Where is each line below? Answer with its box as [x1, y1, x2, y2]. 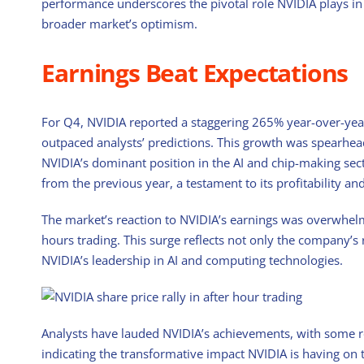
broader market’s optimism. [41, 15, 198, 32]
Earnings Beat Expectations [41, 56, 349, 90]
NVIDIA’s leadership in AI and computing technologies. [41, 252, 344, 269]
